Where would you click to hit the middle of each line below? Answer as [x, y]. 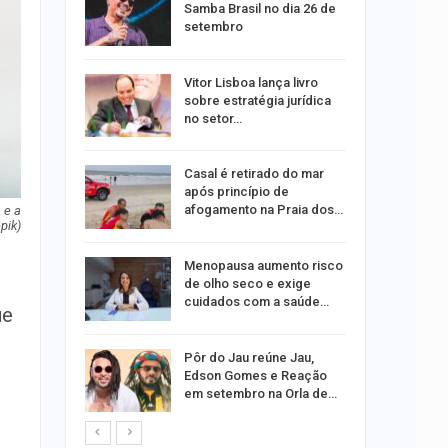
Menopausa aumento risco [263, 265]
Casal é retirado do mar [253, 174]
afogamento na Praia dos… [263, 210]
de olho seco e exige [247, 283]
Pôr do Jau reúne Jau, [248, 357]
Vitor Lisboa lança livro [250, 82]
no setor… [212, 118]
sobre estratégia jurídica [257, 100]
